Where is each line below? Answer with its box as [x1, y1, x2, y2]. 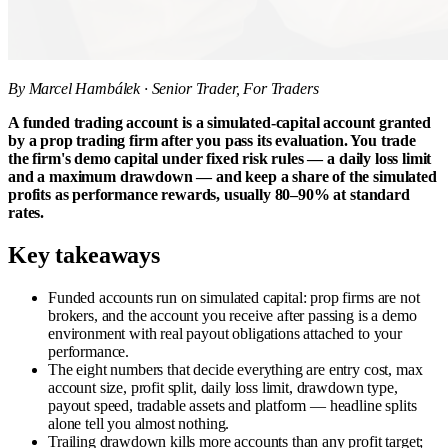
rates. [8, 203, 45, 221]
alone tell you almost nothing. [48, 414, 230, 432]
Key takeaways [8, 241, 160, 268]
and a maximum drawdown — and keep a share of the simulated [8, 167, 437, 185]
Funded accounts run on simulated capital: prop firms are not [48, 288, 420, 306]
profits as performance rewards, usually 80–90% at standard [8, 185, 410, 203]
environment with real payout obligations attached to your [48, 324, 402, 342]
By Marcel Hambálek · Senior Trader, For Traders [8, 79, 319, 97]
